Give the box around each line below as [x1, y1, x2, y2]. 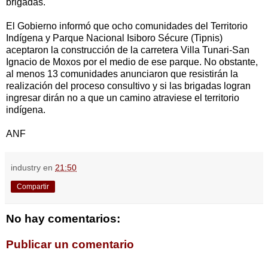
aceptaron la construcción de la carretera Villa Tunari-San [6, 44, 249, 55]
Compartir [17, 182, 49, 191]
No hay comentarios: [6, 212, 120, 225]
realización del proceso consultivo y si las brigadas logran [6, 80, 251, 91]
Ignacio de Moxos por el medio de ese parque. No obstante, [6, 56, 258, 67]
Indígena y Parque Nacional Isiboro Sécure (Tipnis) [6, 32, 223, 43]
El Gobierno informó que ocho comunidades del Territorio [6, 20, 248, 31]
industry [11, 162, 41, 172]
